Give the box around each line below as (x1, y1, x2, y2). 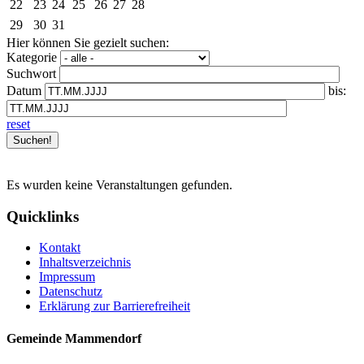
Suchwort (6, 66, 56, 80)
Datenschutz (39, 284, 102, 299)
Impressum (39, 270, 95, 284)
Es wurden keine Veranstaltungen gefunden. (6, 177, 232, 192)
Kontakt (39, 240, 80, 255)
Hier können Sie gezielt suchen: (6, 35, 169, 50)
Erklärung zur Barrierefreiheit (39, 299, 190, 314)
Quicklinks (6, 207, 79, 225)
